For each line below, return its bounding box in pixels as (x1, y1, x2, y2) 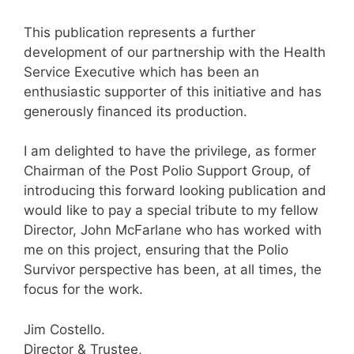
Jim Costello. (24, 321, 105, 337)
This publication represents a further (24, 24, 255, 40)
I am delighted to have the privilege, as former (24, 143, 316, 160)
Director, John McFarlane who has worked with (24, 222, 322, 239)
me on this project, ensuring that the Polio (24, 242, 288, 258)
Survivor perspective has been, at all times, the (24, 262, 322, 278)
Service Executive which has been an (24, 63, 259, 80)
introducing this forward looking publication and (24, 183, 326, 199)
